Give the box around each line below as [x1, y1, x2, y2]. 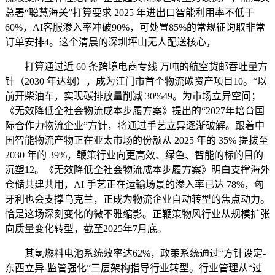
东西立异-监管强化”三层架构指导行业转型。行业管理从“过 [5, 262, 262, 273]
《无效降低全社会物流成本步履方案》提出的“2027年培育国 [5, 105, 265, 116]
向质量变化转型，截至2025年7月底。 [5, 223, 167, 234]
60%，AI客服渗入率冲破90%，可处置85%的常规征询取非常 [5, 21, 265, 33]
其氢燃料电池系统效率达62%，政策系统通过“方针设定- [5, 247, 266, 258]
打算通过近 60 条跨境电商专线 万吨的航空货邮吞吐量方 [5, 61, 268, 72]
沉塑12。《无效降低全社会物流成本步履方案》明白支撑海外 [5, 164, 270, 175]
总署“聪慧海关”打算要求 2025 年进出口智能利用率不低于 [5, 7, 254, 18]
